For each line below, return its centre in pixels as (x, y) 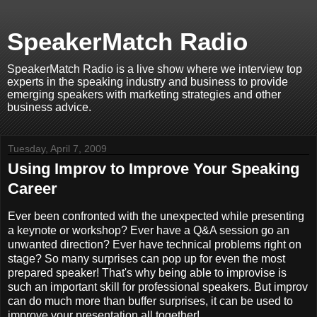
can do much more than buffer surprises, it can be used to (150, 301)
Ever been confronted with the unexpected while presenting (156, 216)
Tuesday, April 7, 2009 (57, 149)
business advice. (49, 107)
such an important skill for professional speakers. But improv (158, 287)
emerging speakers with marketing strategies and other (144, 94)
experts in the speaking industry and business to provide (148, 82)
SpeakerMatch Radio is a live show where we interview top (155, 69)
